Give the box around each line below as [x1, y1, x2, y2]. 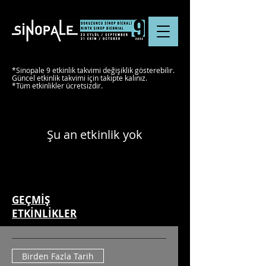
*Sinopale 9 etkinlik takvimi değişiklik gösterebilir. [12, 65, 175, 75]
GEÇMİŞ [12, 193, 50, 207]
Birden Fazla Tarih [22, 250, 94, 262]
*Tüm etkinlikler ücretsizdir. [12, 81, 104, 90]
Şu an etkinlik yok [46, 126, 142, 142]
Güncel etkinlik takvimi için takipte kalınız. [12, 73, 149, 83]
